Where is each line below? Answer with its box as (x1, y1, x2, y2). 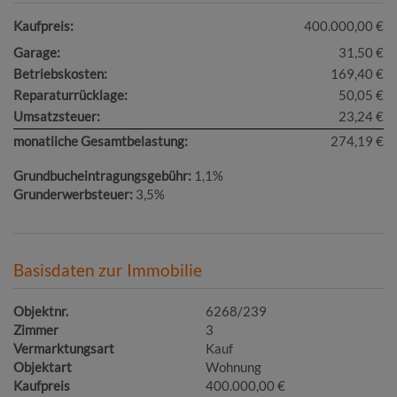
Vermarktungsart (13, 339, 114, 356)
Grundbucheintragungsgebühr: (13, 167, 191, 183)
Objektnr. (13, 302, 68, 319)
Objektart (13, 358, 72, 375)
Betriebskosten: (13, 65, 107, 82)
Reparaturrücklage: (13, 86, 128, 103)
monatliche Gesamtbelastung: (13, 132, 188, 149)
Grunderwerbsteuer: (13, 185, 133, 202)
